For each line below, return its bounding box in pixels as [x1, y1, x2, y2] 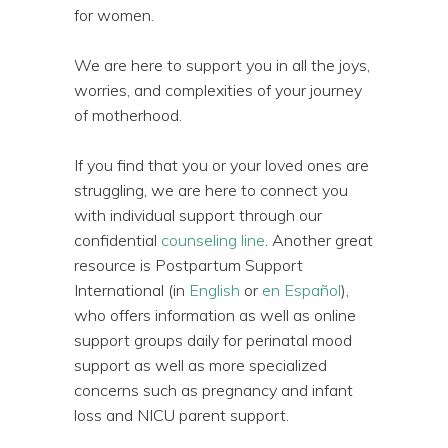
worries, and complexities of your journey [74, 79, 362, 100]
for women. [74, 4, 154, 25]
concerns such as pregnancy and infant [74, 379, 353, 400]
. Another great [265, 229, 373, 250]
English [189, 279, 240, 300]
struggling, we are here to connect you [74, 179, 348, 200]
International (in [74, 279, 189, 300]
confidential [74, 229, 161, 250]
